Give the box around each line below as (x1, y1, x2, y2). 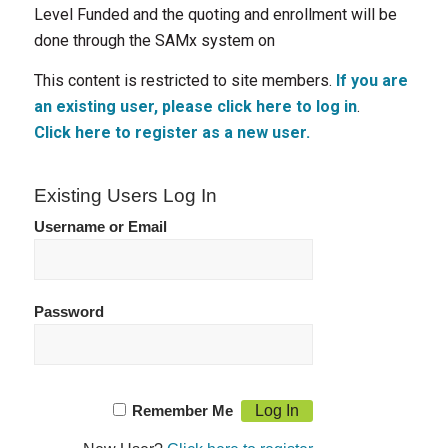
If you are (335, 70, 408, 90)
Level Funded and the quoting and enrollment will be (33, 5, 397, 24)
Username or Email (33, 218, 167, 235)
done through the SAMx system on (33, 31, 275, 50)
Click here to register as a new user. (33, 122, 310, 142)
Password (33, 303, 104, 320)
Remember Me (132, 402, 234, 419)
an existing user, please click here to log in (33, 96, 357, 116)
